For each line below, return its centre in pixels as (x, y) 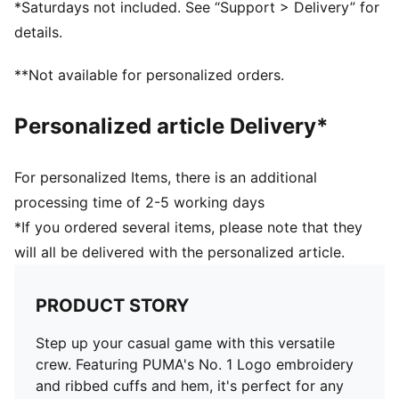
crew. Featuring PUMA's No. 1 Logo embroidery (195, 364)
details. (38, 32)
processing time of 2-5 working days (139, 202)
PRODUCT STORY (112, 305)
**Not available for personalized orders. (149, 75)
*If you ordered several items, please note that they (188, 227)
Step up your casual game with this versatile (185, 343)
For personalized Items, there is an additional (166, 177)
